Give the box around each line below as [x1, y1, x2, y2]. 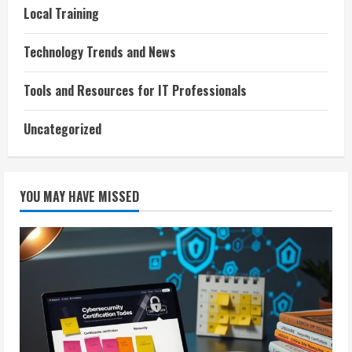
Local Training [24, 4, 99, 24]
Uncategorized [24, 119, 101, 139]
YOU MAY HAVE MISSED [20, 187, 139, 207]
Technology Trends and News [24, 42, 176, 62]
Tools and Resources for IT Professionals [24, 81, 247, 101]
